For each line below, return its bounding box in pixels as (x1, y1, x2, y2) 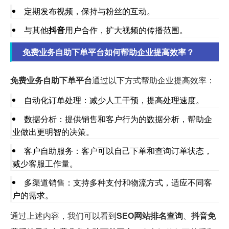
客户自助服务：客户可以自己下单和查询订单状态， (24, 144, 212, 156)
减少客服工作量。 (12, 157, 78, 169)
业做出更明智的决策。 (12, 125, 94, 138)
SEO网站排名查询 (117, 209, 183, 221)
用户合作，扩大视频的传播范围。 (65, 24, 188, 36)
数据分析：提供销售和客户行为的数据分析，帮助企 (24, 112, 212, 125)
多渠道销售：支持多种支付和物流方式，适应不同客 (24, 176, 212, 188)
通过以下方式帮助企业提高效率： (92, 74, 215, 86)
